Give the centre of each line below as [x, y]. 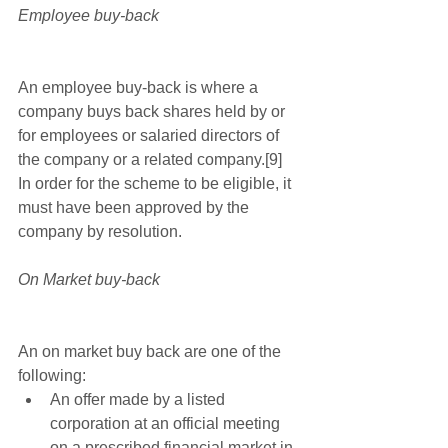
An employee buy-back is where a [140, 88]
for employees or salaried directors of [150, 136]
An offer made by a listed [139, 400]
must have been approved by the [135, 208]
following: [54, 376]
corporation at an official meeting [167, 424]
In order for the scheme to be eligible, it [156, 184]
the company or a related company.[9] [152, 160]
